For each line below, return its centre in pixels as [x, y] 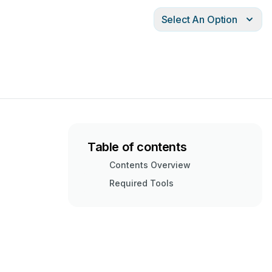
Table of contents [137, 147]
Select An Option [199, 19]
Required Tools [141, 183]
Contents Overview [150, 165]
